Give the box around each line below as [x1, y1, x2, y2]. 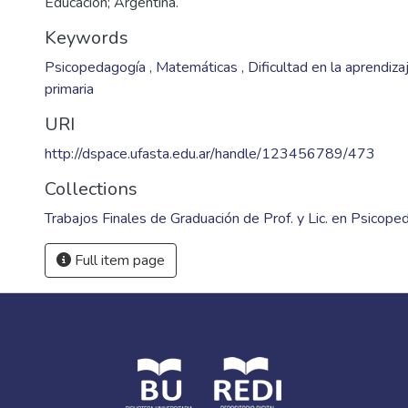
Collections [45, 177, 138, 201]
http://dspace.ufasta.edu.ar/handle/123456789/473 [45, 144, 375, 164]
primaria [45, 79, 94, 99]
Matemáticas [156, 57, 241, 77]
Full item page [71, 250, 165, 270]
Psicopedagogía [45, 57, 149, 77]
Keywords [45, 25, 128, 50]
